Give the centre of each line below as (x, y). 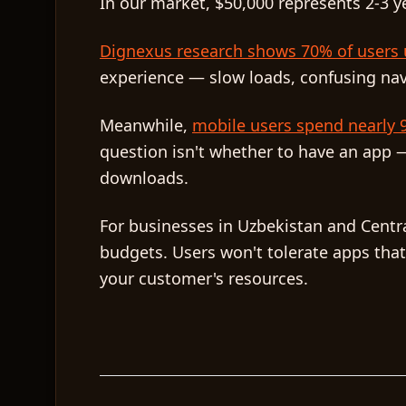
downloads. (144, 178)
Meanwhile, (146, 125)
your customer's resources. (204, 278)
